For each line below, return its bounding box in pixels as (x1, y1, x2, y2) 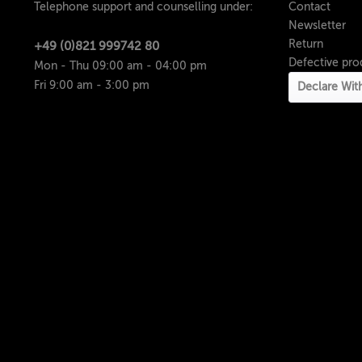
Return (288, 37, 323, 50)
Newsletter (288, 19, 346, 32)
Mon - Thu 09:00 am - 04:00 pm (34, 59, 207, 72)
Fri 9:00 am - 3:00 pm (34, 78, 149, 91)
